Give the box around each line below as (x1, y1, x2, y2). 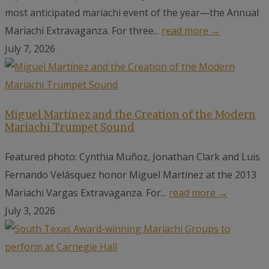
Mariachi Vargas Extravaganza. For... (5, 186, 169, 199)
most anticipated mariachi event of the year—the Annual (5, 5, 259, 19)
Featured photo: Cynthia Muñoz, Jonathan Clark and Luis (5, 150, 260, 163)
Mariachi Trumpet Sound (5, 120, 134, 133)
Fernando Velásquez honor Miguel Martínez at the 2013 (5, 168, 256, 181)
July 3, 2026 (5, 204, 55, 217)
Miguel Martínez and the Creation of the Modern (5, 107, 256, 121)
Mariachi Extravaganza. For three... (5, 23, 162, 37)
